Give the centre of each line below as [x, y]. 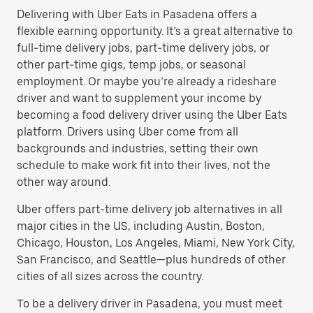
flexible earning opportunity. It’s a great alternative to [155, 31]
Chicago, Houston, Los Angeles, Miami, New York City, [156, 243]
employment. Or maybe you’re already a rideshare [147, 81]
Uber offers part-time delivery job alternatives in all [150, 209]
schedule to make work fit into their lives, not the [144, 165]
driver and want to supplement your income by [139, 98]
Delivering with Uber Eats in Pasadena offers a [137, 14]
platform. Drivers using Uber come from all [128, 132]
